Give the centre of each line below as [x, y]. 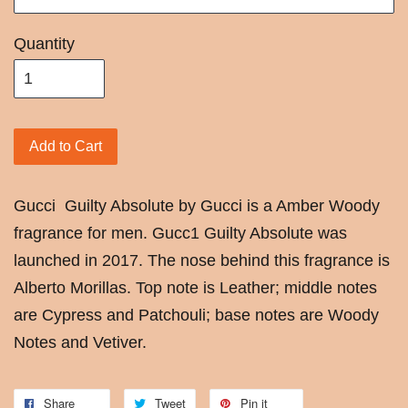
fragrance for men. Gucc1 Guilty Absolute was [180, 233]
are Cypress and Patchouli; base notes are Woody [196, 315]
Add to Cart [66, 146]
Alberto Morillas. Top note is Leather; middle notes [195, 287]
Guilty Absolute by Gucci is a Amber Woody [220, 205]
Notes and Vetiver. [80, 342]
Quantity [44, 43]
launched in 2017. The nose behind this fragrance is [202, 260]
